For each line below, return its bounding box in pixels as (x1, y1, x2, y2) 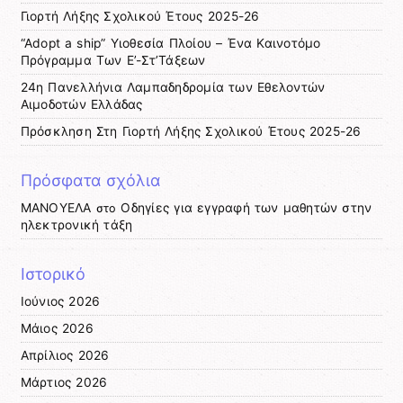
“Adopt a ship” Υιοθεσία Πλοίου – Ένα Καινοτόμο (20, 36, 321, 51)
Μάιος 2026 (20, 320, 94, 336)
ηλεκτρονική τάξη (20, 217, 133, 232)
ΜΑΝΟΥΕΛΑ (20, 200, 92, 215)
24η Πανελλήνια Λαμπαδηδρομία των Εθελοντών (20, 80, 326, 95)
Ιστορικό (20, 264, 85, 283)
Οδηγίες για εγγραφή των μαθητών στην (121, 200, 372, 215)
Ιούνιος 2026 (20, 293, 101, 309)
